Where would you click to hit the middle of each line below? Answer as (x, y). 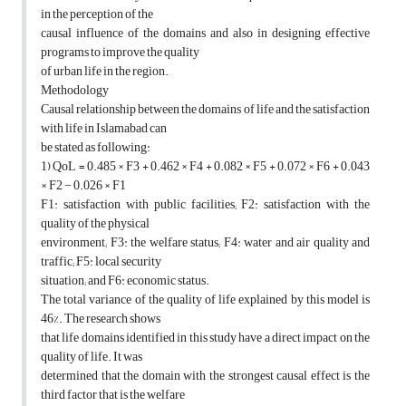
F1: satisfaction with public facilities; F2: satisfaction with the (205, 205)
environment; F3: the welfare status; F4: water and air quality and (205, 243)
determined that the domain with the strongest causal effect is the (205, 376)
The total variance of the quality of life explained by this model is (205, 300)
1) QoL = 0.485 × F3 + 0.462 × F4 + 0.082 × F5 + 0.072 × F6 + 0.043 (205, 167)
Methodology (75, 91)
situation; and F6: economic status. (125, 281)
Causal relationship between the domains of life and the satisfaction (205, 110)
